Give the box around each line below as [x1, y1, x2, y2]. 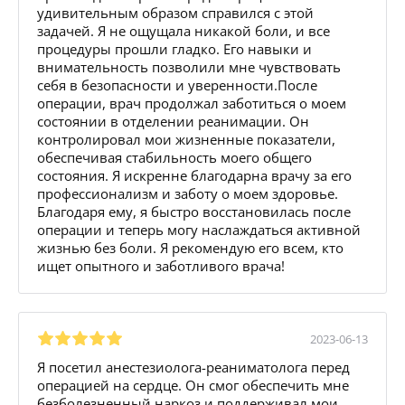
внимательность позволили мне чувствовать [37, 57, 341, 76]
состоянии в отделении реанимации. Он [37, 111, 309, 130]
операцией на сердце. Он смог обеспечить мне [37, 375, 349, 394]
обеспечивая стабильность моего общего [37, 147, 312, 166]
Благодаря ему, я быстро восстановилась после [37, 202, 351, 221]
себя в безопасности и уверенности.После [37, 75, 317, 94]
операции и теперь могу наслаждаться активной [37, 220, 361, 239]
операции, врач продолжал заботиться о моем [37, 93, 346, 112]
